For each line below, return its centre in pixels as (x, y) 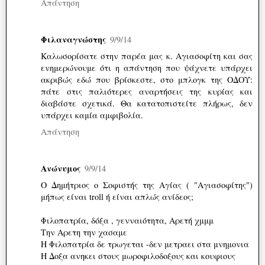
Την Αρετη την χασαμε (84, 232)
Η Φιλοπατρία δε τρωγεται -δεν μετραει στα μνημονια (145, 244)
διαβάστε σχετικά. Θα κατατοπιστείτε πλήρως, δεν (147, 104)
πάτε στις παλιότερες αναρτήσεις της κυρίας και (147, 92)
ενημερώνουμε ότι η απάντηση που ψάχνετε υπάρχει (147, 68)
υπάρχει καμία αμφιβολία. (92, 115)
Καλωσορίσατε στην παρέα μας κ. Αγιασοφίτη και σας (147, 56)
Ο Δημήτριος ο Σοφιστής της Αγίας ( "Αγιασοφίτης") (147, 185)
